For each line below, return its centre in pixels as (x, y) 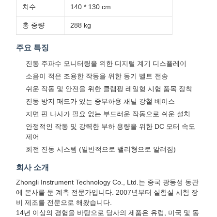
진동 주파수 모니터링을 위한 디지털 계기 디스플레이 (106, 64)
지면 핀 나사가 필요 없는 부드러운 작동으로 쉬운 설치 (108, 114)
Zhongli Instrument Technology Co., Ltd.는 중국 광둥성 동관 (107, 182)
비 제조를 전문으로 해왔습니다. (64, 203)
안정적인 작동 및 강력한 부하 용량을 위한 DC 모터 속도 (110, 127)
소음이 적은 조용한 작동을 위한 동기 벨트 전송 (97, 76)
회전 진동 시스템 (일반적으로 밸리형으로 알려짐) (101, 149)
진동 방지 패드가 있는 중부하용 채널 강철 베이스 (100, 101)
